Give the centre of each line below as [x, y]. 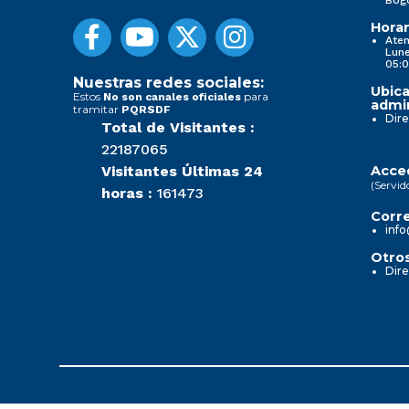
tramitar [97, 109]
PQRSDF [146, 109]
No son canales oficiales [172, 96]
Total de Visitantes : [178, 127]
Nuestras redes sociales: [168, 82]
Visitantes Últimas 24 [182, 171]
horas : [127, 193]
